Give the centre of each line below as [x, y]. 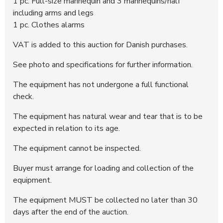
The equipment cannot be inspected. [77, 148]
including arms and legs [53, 13]
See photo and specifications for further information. [103, 64]
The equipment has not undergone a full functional [101, 84]
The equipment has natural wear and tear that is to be [108, 116]
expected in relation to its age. [66, 128]
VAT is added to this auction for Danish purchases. [100, 45]
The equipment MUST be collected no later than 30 [105, 200]
